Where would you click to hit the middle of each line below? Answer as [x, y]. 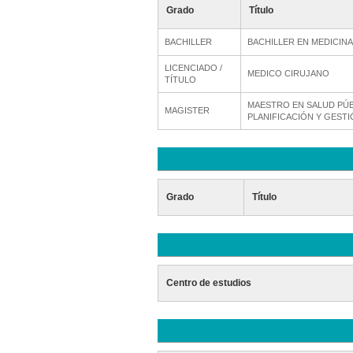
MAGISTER [187, 110]
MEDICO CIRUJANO [288, 73]
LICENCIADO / [193, 68]
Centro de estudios [208, 283]
